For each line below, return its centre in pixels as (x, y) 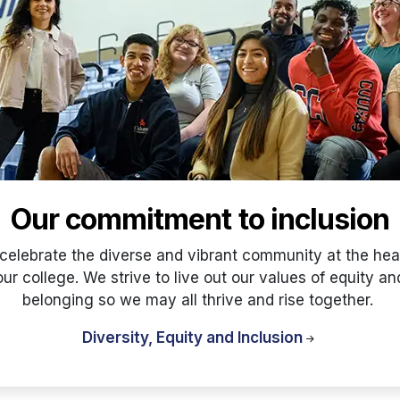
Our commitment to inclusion (200, 220)
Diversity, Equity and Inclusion (192, 337)
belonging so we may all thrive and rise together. (200, 300)
